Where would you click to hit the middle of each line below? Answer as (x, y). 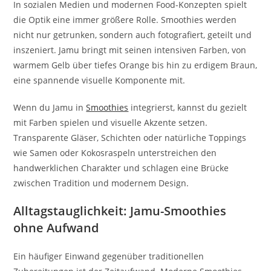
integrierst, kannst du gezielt (188, 107)
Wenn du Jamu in (50, 107)
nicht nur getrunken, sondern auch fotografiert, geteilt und (133, 34)
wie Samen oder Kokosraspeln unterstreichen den (115, 152)
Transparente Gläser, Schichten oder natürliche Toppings (130, 137)
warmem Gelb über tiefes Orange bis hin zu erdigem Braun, (135, 65)
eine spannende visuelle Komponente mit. (100, 80)
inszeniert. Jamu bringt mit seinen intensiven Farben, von (130, 50)
